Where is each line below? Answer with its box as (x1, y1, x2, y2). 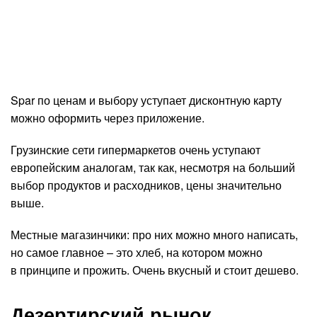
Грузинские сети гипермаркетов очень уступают (11, 141, 260, 158)
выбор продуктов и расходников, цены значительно (11, 176, 282, 193)
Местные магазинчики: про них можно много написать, (11, 226, 298, 243)
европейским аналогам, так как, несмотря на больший (11, 158, 295, 175)
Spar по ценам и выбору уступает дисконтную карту (11, 91, 282, 108)
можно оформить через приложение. (11, 109, 204, 126)
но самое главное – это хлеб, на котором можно (11, 243, 263, 260)
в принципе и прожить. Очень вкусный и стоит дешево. (11, 261, 299, 278)
